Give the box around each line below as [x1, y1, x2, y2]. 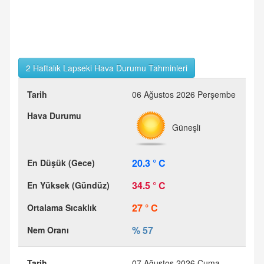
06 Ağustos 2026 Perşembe [132, 88, 236, 100]
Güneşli [170, 121, 200, 133]
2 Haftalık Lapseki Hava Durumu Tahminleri [26, 62, 187, 74]
